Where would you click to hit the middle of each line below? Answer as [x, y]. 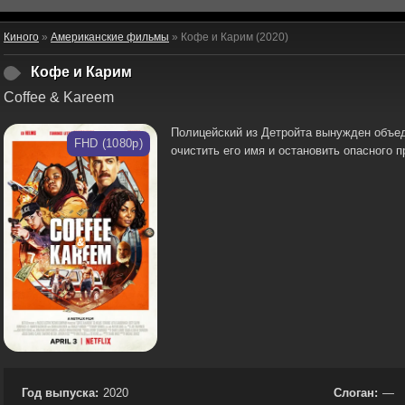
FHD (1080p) [108, 143]
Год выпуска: [60, 392]
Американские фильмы [110, 37]
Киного [21, 37]
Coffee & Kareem [59, 97]
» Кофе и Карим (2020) [229, 37]
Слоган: [356, 392]
